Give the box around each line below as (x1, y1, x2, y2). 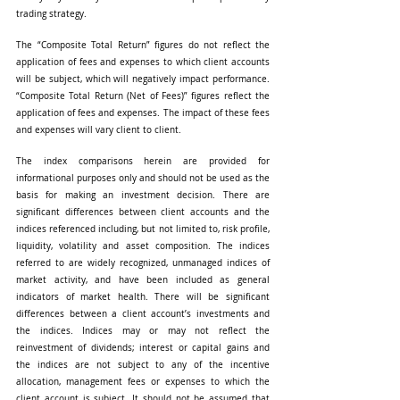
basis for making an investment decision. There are (16, 188, 270, 201)
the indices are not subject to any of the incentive (16, 358, 270, 371)
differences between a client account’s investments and (16, 307, 270, 320)
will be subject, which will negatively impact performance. (16, 72, 270, 85)
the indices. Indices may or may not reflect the (16, 324, 270, 337)
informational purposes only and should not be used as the (16, 171, 270, 184)
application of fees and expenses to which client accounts (16, 55, 270, 68)
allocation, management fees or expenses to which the (16, 375, 270, 387)
